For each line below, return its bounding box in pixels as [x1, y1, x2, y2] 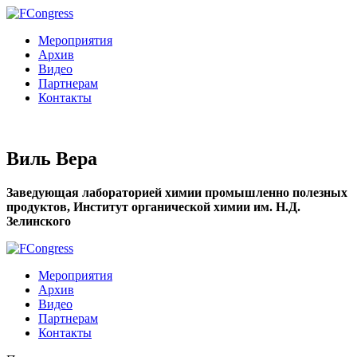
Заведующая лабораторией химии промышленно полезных [6, 185, 347, 199]
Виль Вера [6, 147, 97, 169]
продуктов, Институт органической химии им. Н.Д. [6, 199, 300, 214]
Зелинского [6, 214, 71, 228]
